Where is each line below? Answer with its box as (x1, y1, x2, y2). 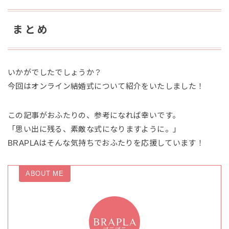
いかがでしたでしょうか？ (8, 67, 102, 77)
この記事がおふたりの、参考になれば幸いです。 (8, 110, 180, 120)
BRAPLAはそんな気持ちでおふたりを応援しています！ (8, 138, 204, 147)
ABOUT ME (25, 170, 64, 178)
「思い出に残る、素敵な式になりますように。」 (8, 124, 181, 133)
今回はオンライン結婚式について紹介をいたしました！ (8, 81, 204, 90)
